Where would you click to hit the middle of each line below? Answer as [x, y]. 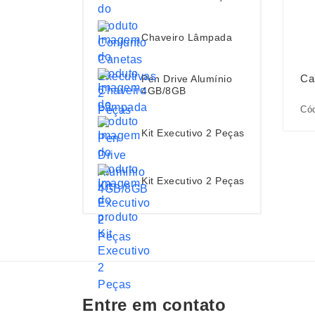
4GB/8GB [164, 91]
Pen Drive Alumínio [187, 79]
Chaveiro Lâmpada [187, 37]
